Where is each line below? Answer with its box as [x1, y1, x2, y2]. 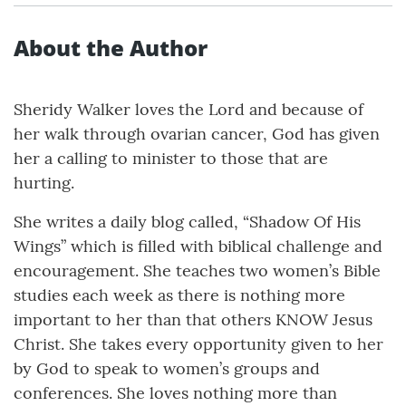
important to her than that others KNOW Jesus [14, 309, 372, 331]
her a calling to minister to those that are [14, 148, 328, 169]
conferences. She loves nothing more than [14, 382, 337, 404]
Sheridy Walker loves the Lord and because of [14, 99, 363, 121]
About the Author [14, 33, 208, 63]
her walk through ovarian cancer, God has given [14, 123, 380, 145]
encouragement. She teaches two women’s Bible [14, 260, 381, 282]
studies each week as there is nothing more [14, 285, 345, 306]
